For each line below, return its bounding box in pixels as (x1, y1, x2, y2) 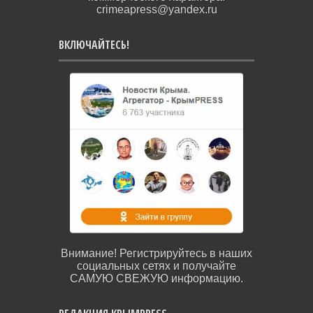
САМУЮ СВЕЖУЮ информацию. (70, 272, 243, 284)
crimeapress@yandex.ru (96, 3, 217, 15)
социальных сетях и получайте (77, 259, 236, 272)
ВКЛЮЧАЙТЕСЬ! (59, 36, 129, 52)
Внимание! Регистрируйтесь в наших (61, 247, 252, 259)
